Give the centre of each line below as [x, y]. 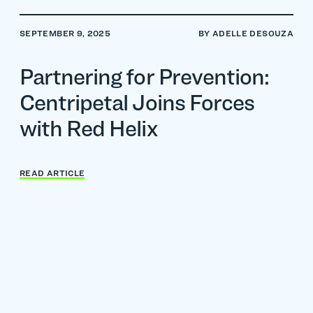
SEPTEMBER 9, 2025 [65, 33]
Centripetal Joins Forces [137, 102]
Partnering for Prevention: [145, 77]
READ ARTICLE [52, 173]
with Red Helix [88, 128]
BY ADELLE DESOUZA [246, 33]
